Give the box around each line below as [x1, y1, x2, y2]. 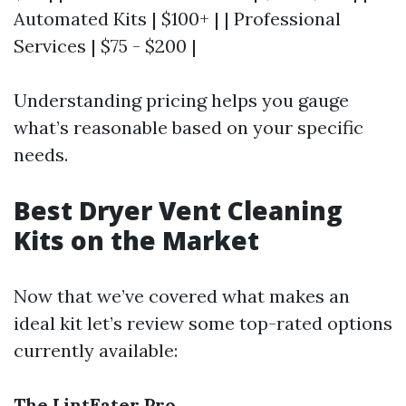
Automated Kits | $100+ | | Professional [14, 7, 341, 30]
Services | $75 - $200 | [14, 34, 197, 57]
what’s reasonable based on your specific [14, 116, 363, 139]
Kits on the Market [14, 223, 259, 257]
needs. [14, 143, 68, 166]
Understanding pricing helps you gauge [14, 89, 349, 111]
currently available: [14, 339, 178, 362]
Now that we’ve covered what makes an [14, 285, 350, 307]
